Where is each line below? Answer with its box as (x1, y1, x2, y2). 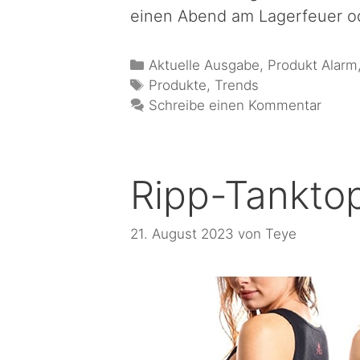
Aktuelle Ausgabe (149, 56, 260, 73)
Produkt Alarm (268, 56, 358, 73)
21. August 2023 (130, 226, 234, 243)
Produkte (149, 76, 207, 93)
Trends (215, 76, 260, 93)
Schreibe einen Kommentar (149, 96, 322, 113)
